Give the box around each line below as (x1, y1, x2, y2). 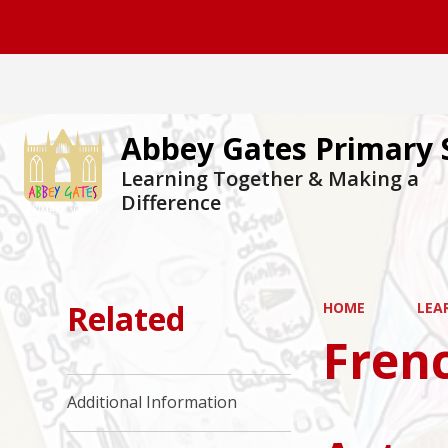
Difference (121, 189, 222, 216)
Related (67, 297, 186, 340)
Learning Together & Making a (121, 165, 420, 192)
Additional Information (67, 391, 238, 414)
